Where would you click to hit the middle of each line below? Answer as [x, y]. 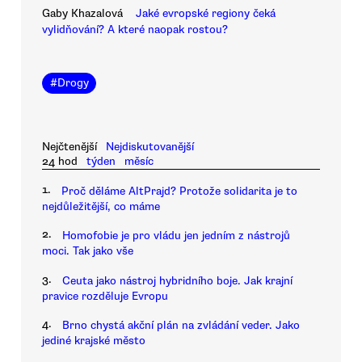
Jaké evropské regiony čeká [206, 14]
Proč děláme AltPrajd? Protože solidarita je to [179, 191]
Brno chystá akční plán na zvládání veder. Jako [181, 325]
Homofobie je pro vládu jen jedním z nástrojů [176, 236]
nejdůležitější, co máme [101, 206]
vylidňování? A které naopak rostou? [135, 30]
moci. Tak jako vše [88, 251]
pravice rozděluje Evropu [105, 296]
